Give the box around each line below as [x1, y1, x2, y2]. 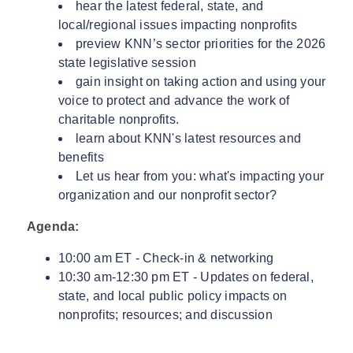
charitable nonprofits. [58, 113, 180, 127]
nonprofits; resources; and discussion [58, 308, 273, 322]
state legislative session [58, 56, 196, 70]
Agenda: [26, 220, 80, 234]
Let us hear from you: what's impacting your [75, 169, 325, 184]
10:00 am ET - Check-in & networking [58, 251, 277, 266]
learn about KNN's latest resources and [75, 132, 301, 146]
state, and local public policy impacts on [58, 289, 288, 303]
